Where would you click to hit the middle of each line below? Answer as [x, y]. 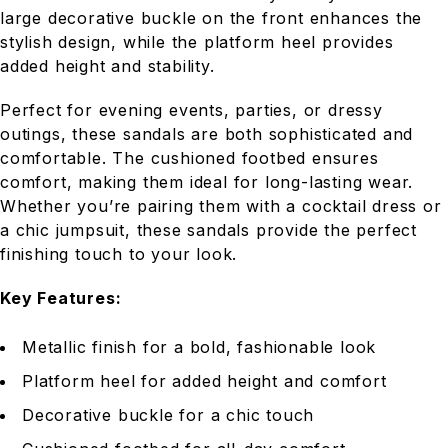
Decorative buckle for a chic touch [168, 414]
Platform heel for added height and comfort [204, 380]
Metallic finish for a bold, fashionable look [199, 346]
